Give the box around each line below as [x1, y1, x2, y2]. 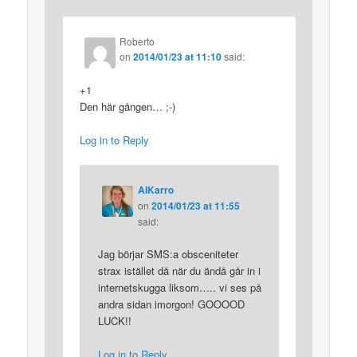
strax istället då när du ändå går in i [97, 263, 261, 279]
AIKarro [137, 182, 174, 198]
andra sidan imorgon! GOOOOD [97, 296, 245, 312]
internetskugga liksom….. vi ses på [97, 280, 261, 296]
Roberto [120, 33, 155, 48]
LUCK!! [97, 313, 131, 329]
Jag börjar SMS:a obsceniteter [97, 246, 238, 262]
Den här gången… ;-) [80, 98, 176, 114]
